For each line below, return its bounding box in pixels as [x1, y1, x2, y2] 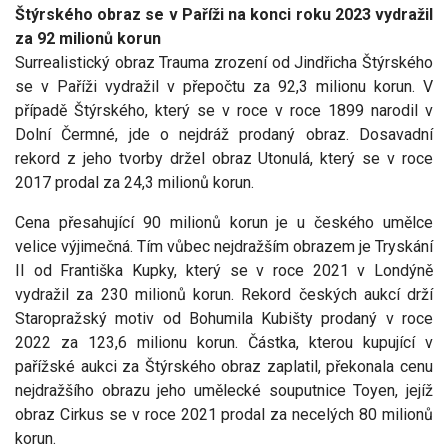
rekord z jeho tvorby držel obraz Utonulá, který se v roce [15, 149, 433, 169]
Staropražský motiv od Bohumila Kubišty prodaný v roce [15, 309, 433, 329]
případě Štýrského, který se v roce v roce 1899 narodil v [15, 101, 433, 121]
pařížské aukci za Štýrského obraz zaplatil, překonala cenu [15, 357, 433, 377]
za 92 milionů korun [15, 29, 161, 49]
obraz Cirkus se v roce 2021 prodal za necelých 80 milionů [15, 405, 433, 425]
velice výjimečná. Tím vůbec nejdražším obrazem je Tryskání [15, 237, 433, 257]
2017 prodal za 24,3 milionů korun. [15, 173, 254, 193]
